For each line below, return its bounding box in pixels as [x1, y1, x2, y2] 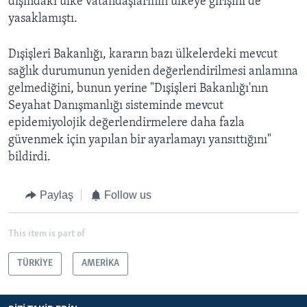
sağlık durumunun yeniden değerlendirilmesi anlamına [8, 65, 298, 79]
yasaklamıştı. [8, 12, 77, 26]
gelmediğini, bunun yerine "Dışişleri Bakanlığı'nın [8, 82, 268, 96]
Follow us [104, 189, 151, 201]
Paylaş [39, 189, 73, 201]
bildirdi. [8, 151, 51, 164]
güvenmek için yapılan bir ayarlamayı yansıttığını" [8, 134, 271, 147]
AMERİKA [82, 258, 119, 269]
